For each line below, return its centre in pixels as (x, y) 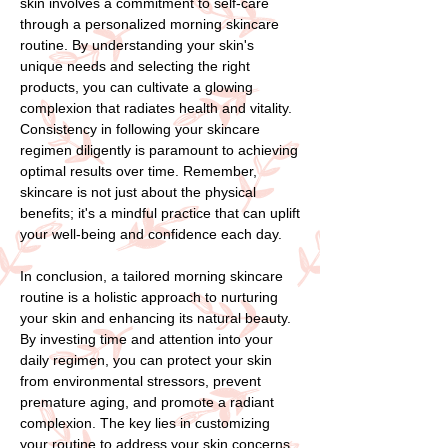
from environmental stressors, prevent (140, 380)
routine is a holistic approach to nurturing (149, 296)
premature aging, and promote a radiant (147, 401)
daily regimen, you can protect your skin (146, 359)
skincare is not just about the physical (138, 191)
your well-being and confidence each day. (151, 233)
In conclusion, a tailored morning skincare (151, 275)
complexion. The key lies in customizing (145, 422)
